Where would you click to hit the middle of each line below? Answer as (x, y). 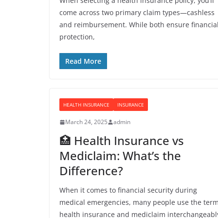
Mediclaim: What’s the (120, 155)
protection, (77, 37)
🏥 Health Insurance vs (122, 140)
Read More (83, 61)
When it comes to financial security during (128, 190)
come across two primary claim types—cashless (137, 12)
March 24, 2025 (86, 122)
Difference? (91, 171)
